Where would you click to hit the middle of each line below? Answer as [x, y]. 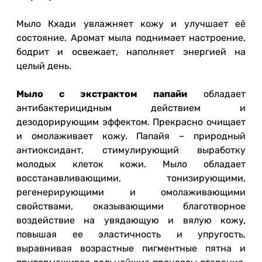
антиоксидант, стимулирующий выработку [131, 150]
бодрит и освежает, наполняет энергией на [131, 52]
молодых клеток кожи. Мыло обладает [131, 164]
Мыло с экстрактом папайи [102, 94]
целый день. [44, 66]
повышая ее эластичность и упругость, [131, 235]
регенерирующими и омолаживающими [131, 192]
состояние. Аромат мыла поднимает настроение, [131, 38]
